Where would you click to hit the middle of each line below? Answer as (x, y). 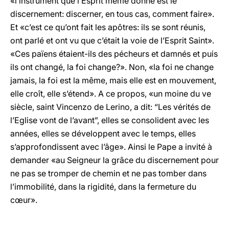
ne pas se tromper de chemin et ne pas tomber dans (108, 173)
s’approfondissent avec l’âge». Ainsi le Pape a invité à (111, 147)
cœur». (24, 200)
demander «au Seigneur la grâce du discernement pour (114, 160)
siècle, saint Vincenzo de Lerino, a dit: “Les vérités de (110, 107)
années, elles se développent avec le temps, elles (103, 133)
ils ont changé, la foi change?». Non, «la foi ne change (112, 67)
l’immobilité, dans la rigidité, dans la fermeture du (103, 187)
